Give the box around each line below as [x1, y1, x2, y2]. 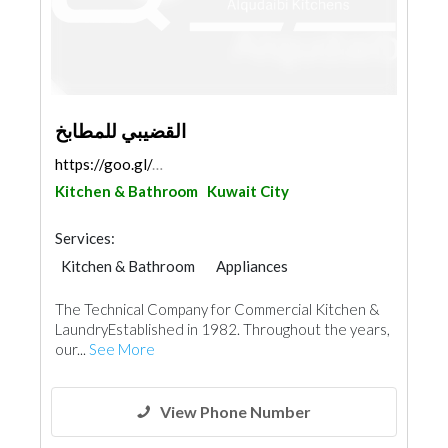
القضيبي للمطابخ [55, 119, 186, 142]
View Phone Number [160, 402, 311, 421]
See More [89, 340, 155, 358]
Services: [55, 229, 115, 247]
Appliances [216, 257, 288, 275]
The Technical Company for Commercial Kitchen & [55, 300, 380, 318]
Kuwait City [207, 182, 289, 200]
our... [55, 340, 89, 358]
